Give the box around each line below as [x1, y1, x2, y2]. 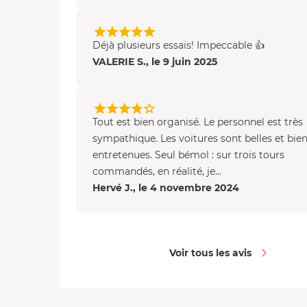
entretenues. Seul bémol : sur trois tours [93, 149, 284, 162]
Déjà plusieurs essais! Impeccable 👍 [93, 39, 265, 52]
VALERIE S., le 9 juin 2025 [93, 56, 217, 69]
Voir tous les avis [169, 247, 251, 260]
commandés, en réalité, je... [93, 165, 221, 178]
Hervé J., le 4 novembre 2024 [93, 182, 239, 195]
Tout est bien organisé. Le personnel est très [93, 116, 303, 129]
